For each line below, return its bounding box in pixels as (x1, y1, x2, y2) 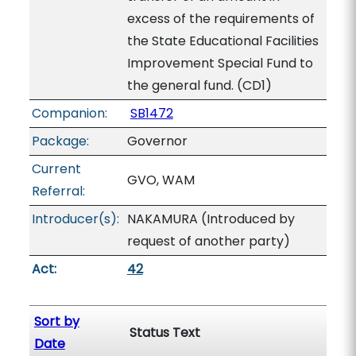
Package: (31, 132, 89, 150)
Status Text (129, 323, 200, 342)
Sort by (33, 312, 79, 331)
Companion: (31, 104, 107, 122)
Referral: (31, 182, 85, 200)
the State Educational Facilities (126, 32, 319, 50)
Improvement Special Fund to (126, 54, 313, 72)
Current (31, 160, 81, 178)
